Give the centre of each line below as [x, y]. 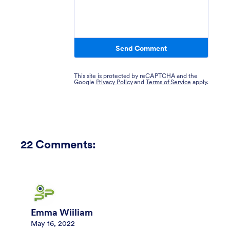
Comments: [66, 145]
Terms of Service [168, 82]
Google [85, 82]
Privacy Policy [114, 82]
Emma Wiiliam [62, 213]
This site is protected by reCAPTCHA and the [136, 76]
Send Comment [141, 48]
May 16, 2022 [53, 224]
